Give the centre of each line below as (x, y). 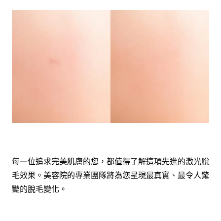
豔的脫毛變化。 (39, 189)
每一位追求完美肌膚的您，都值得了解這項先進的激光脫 (110, 161)
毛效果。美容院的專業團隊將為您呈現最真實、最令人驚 (110, 175)
